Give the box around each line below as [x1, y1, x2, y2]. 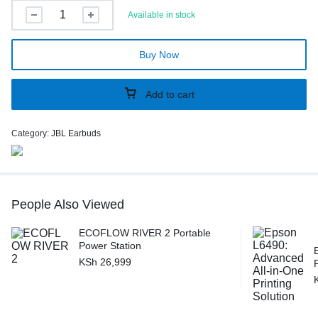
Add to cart [146, 88, 194, 100]
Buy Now [139, 48, 179, 60]
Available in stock [128, 9, 195, 20]
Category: [11, 128, 51, 138]
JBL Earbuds [51, 128, 101, 138]
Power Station [79, 239, 141, 251]
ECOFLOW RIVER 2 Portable [79, 226, 211, 238]
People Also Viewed [11, 197, 124, 212]
